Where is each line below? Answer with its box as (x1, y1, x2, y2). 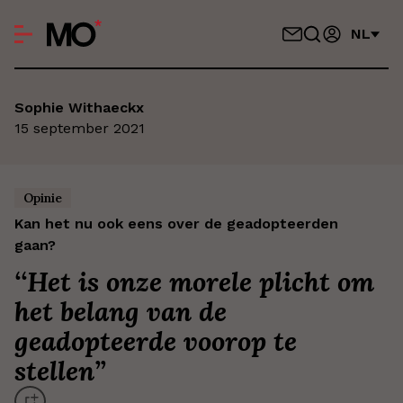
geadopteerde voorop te (14, 324, 297, 358)
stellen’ (14, 354, 100, 388)
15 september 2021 (14, 119, 145, 137)
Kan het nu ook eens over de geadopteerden (14, 215, 338, 232)
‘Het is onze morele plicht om (21, 264, 374, 299)
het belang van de (14, 294, 227, 328)
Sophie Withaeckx (14, 98, 144, 116)
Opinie (23, 190, 62, 206)
